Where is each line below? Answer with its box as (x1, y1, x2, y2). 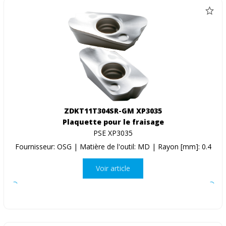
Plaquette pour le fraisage (62, 117, 164, 127)
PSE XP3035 (93, 128, 133, 138)
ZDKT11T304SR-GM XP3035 (64, 105, 162, 116)
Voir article (96, 163, 130, 174)
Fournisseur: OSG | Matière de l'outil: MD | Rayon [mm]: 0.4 (15, 141, 211, 151)
